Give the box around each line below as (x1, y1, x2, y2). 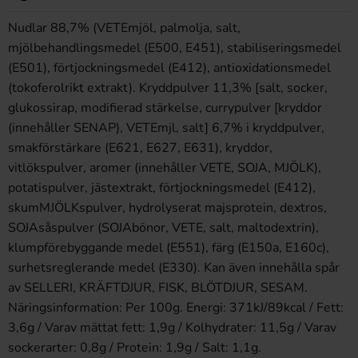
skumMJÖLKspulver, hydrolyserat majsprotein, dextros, (8, 199, 327, 217)
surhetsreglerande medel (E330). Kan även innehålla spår (8, 259, 340, 276)
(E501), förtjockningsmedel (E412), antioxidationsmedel (8, 59, 331, 77)
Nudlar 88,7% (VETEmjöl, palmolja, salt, (8, 19, 241, 37)
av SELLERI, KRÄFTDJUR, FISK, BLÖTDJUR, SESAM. (8, 279, 308, 296)
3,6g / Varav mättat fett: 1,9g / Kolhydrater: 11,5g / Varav (8, 319, 336, 336)
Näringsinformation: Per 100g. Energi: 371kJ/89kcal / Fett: (8, 299, 344, 316)
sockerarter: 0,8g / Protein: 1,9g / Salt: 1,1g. (8, 339, 261, 356)
